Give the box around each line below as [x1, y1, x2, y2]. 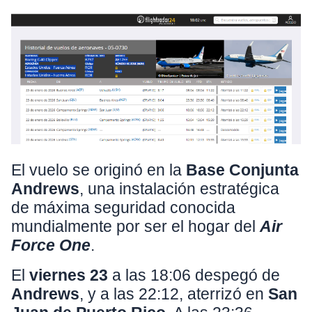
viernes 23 [29, 266, 108, 285]
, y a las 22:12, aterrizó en [79, 285, 268, 304]
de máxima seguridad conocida [11, 198, 235, 217]
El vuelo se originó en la [11, 161, 186, 180]
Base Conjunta [186, 161, 299, 180]
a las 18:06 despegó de [108, 266, 280, 285]
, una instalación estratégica [79, 180, 279, 198]
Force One [11, 236, 91, 255]
